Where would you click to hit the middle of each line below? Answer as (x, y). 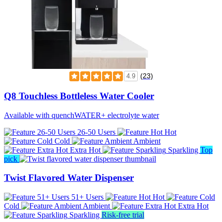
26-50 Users (96, 132)
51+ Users (87, 197)
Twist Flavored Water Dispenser (69, 178)
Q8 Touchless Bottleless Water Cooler (79, 96)
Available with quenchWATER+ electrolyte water (82, 115)
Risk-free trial (123, 215)
